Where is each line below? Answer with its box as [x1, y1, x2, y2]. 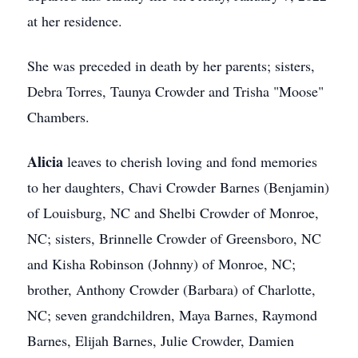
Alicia [27, 151, 67, 172]
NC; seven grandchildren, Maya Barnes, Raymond [27, 305, 317, 324]
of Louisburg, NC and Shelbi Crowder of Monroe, [27, 203, 319, 222]
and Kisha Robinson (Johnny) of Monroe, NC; [27, 254, 296, 273]
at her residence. [27, 11, 122, 30]
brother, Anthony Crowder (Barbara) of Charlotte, [27, 280, 316, 299]
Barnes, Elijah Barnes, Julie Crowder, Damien [27, 331, 294, 350]
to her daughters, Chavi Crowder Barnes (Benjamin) [27, 177, 329, 197]
